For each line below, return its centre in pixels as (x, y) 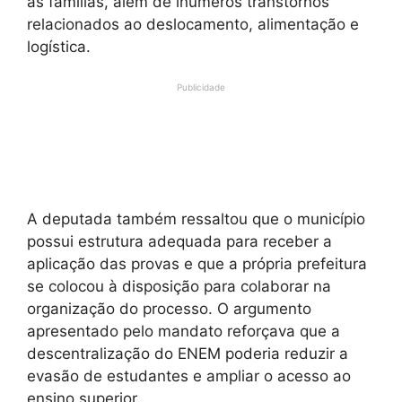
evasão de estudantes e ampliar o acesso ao (189, 376)
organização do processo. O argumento (169, 309)
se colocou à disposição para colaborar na (179, 287)
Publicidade (201, 87)
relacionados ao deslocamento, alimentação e (193, 24)
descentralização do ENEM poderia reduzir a (188, 354)
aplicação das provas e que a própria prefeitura (197, 264)
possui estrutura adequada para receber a (179, 242)
